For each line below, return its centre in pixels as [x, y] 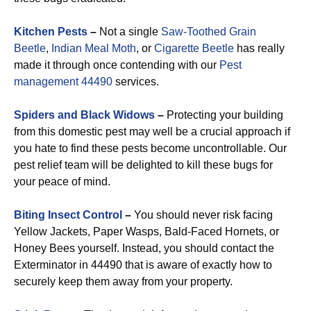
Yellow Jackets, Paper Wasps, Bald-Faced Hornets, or [146, 232]
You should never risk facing [202, 215]
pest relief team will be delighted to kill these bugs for [143, 165]
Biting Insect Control [68, 215]
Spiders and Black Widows [84, 115]
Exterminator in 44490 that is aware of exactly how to [143, 265]
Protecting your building [224, 115]
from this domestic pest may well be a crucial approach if [152, 132]
